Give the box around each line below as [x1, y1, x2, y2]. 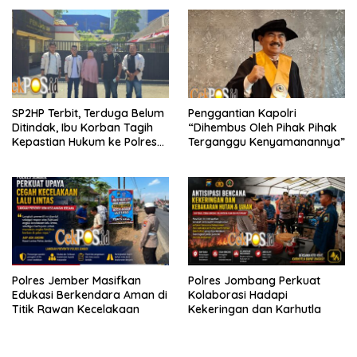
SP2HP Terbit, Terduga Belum [12, 106, 164, 121]
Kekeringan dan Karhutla [188, 302, 321, 317]
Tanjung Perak [12, 149, 89, 164]
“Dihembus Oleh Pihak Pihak [188, 120, 337, 135]
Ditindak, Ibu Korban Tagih [12, 120, 153, 135]
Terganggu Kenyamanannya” [188, 135, 345, 150]
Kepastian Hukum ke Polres [12, 135, 157, 150]
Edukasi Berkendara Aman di [12, 288, 167, 303]
